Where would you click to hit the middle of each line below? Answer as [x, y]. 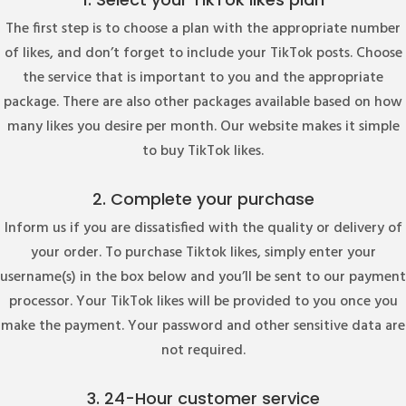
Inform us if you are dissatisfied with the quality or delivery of [203, 228]
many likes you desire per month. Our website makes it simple [203, 126]
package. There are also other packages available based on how [203, 102]
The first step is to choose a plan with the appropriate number [203, 29]
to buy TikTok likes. [203, 151]
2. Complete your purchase [203, 198]
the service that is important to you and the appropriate [203, 77]
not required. [203, 350]
